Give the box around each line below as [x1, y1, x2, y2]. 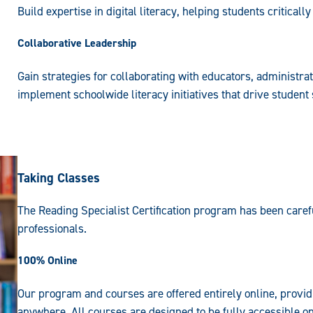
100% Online [17, 253, 78, 268]
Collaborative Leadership [17, 36, 136, 51]
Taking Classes [17, 169, 100, 187]
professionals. [17, 221, 87, 237]
